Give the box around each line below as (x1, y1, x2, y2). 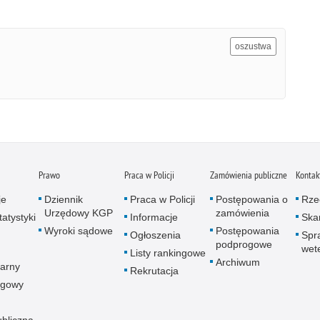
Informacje (130, 211, 178, 223)
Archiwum (216, 256, 260, 268)
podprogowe (216, 238, 272, 250)
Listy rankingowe (130, 246, 206, 259)
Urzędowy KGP (44, 206, 113, 219)
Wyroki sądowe (44, 224, 113, 236)
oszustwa (235, 41, 271, 51)
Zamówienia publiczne (210, 168, 287, 181)
